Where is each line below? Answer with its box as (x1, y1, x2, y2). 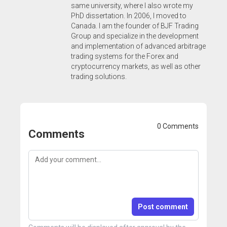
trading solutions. (71, 72, 127, 81)
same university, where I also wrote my (71, 1, 193, 10)
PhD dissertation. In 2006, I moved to (71, 11, 186, 20)
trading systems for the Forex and (71, 52, 178, 60)
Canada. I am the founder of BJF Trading (71, 21, 199, 30)
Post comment (138, 202, 188, 211)
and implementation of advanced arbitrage (71, 42, 206, 50)
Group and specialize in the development (71, 31, 199, 40)
